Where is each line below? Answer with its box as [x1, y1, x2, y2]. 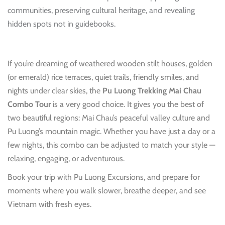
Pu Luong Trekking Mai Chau [102, 86, 201, 96]
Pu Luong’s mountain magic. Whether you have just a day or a [8, 127, 215, 137]
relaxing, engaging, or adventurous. [8, 154, 125, 164]
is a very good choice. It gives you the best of [51, 99, 204, 109]
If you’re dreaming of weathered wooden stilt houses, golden [8, 59, 212, 69]
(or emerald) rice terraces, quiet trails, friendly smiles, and [8, 72, 199, 82]
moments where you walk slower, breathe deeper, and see [8, 186, 206, 196]
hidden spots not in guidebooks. [8, 19, 116, 29]
